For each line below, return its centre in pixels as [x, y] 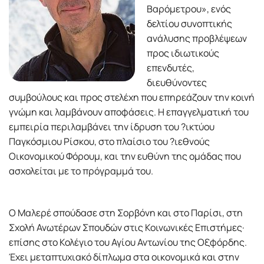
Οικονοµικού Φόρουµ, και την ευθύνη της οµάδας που [125, 156]
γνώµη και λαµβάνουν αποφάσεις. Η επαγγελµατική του [129, 112]
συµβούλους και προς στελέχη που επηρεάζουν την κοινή [132, 98]
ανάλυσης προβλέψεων [197, 39]
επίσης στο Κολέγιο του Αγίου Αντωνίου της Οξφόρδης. [128, 242]
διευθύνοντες [177, 83]
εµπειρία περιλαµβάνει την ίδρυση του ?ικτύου [112, 127]
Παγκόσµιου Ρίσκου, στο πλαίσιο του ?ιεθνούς [109, 142]
